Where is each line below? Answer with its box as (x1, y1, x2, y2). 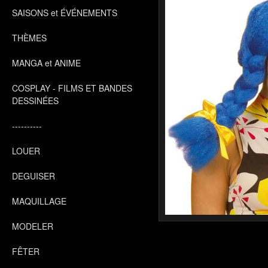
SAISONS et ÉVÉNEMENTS (12, 7, 117, 19)
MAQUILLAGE (12, 195, 66, 207)
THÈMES (12, 32, 47, 44)
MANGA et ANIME (12, 57, 81, 69)
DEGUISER (12, 170, 55, 182)
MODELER (12, 220, 53, 232)
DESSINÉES (12, 95, 59, 106)
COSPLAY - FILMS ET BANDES (12, 82, 132, 94)
